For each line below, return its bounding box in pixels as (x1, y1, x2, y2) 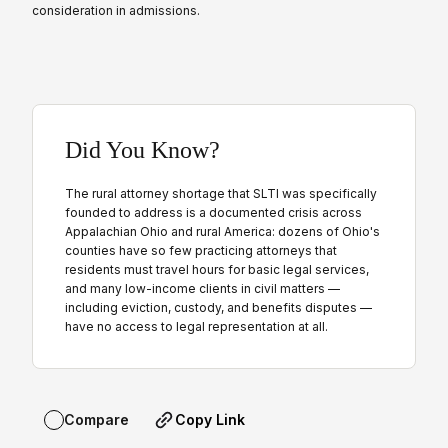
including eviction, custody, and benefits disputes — (65, 299, 372, 315)
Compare (64, 411, 129, 429)
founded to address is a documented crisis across (65, 204, 362, 220)
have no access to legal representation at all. (65, 318, 328, 334)
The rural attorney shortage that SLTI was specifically (65, 185, 377, 201)
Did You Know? (65, 136, 220, 163)
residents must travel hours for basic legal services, (65, 261, 369, 277)
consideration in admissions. (32, 2, 200, 18)
